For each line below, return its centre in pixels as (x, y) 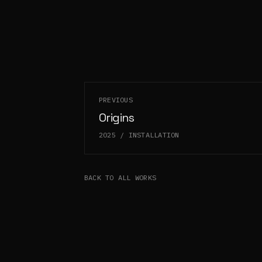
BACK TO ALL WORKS (120, 178)
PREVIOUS (116, 100)
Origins (117, 118)
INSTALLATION (154, 135)
